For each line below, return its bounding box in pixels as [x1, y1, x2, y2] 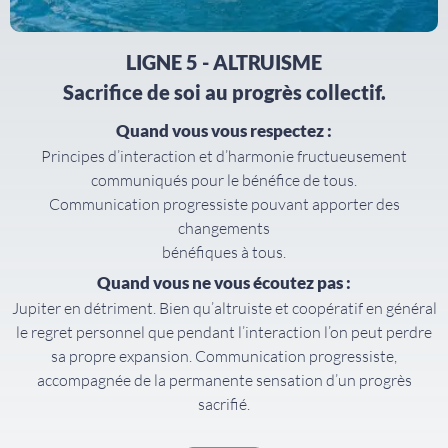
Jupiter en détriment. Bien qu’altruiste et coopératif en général [11, 298, 437, 319]
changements [178, 218, 270, 239]
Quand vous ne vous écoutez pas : [97, 272, 351, 294]
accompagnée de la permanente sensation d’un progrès [36, 370, 412, 391]
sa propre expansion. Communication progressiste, [51, 346, 397, 367]
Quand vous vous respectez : [116, 120, 332, 142]
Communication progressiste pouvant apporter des [48, 194, 400, 215]
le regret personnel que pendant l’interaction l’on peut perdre [16, 322, 432, 343]
